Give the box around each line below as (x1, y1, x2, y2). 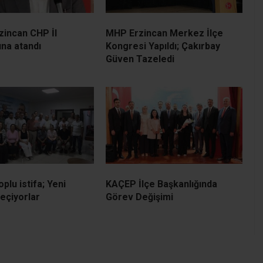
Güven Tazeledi (106, 53, 174, 65)
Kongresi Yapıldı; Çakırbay (106, 40, 220, 52)
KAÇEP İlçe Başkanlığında (106, 178, 217, 190)
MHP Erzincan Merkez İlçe (106, 27, 223, 39)
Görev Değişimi (106, 191, 173, 203)
